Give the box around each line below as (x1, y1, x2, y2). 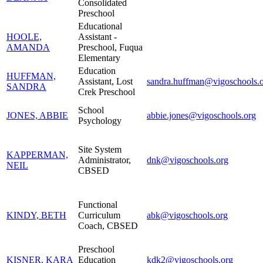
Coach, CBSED (78, 220, 138, 231)
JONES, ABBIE (6, 110, 68, 120)
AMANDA (6, 42, 50, 52)
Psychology (78, 115, 122, 126)
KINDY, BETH (6, 210, 66, 220)
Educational (78, 21, 122, 31)
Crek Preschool (78, 86, 135, 97)
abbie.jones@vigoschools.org (147, 110, 256, 120)
